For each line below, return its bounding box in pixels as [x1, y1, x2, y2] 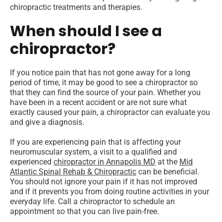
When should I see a [10, 21, 162, 42]
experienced [10, 157, 54, 167]
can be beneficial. [136, 167, 199, 177]
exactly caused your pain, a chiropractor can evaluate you [10, 108, 210, 117]
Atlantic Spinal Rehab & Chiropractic [10, 167, 136, 177]
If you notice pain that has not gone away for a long [10, 68, 190, 78]
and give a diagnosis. [10, 117, 84, 127]
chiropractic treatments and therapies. [10, 2, 144, 12]
